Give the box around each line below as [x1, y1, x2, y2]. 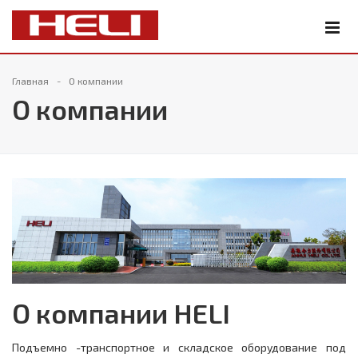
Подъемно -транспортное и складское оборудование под [12, 340, 346, 355]
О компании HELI [12, 296, 230, 330]
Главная [12, 75, 49, 86]
